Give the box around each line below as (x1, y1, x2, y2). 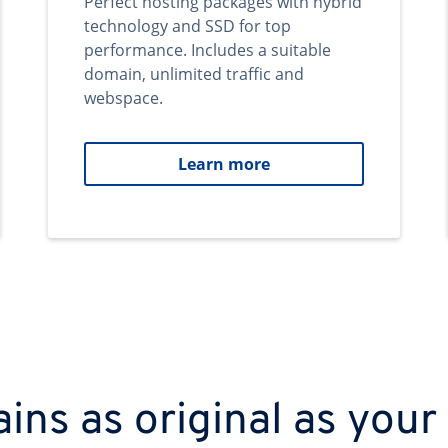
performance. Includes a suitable (84, 39, 331, 61)
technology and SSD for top (84, 15, 291, 37)
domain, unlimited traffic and (84, 63, 304, 85)
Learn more (178, 153, 270, 175)
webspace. (84, 87, 163, 109)
